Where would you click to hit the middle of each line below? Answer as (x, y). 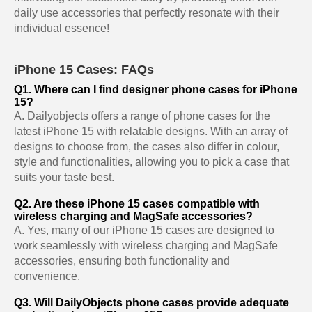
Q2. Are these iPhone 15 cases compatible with (137, 204)
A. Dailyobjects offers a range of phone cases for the (142, 116)
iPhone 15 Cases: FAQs (84, 70)
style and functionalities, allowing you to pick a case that (151, 162)
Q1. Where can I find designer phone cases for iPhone (156, 90)
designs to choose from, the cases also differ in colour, (147, 147)
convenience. (47, 276)
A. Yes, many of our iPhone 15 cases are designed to (144, 231)
